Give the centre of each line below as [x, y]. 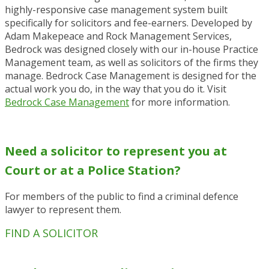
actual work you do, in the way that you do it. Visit [116, 89]
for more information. [180, 102]
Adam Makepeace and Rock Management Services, [118, 36]
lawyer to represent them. [63, 210]
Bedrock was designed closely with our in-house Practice [131, 50]
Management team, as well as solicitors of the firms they [131, 63]
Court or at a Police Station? [93, 170]
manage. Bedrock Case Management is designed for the [131, 76]
